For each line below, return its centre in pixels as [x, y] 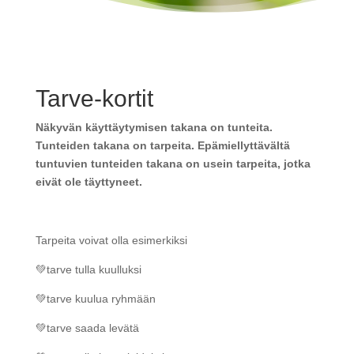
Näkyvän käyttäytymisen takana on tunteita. [154, 127]
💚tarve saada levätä [87, 328]
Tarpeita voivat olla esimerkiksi [111, 240]
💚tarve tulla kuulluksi [88, 269]
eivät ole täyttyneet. [88, 182]
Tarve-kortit [94, 98]
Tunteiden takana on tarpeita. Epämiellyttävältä [162, 145]
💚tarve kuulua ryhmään [95, 299]
